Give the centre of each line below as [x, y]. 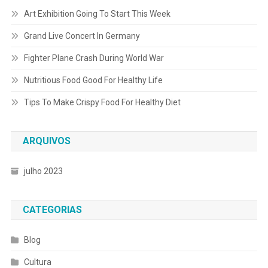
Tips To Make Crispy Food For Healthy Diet [102, 103]
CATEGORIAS [52, 210]
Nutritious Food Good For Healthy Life [93, 80]
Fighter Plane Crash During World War [94, 58]
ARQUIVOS [46, 141]
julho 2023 [43, 171]
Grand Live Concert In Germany [82, 36]
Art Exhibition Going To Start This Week [97, 14]
